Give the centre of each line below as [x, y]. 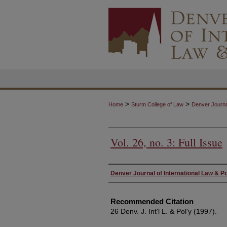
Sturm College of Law [157, 104]
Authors [125, 173]
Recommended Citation [152, 201]
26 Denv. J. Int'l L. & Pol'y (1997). [164, 211]
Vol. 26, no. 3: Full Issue [166, 142]
